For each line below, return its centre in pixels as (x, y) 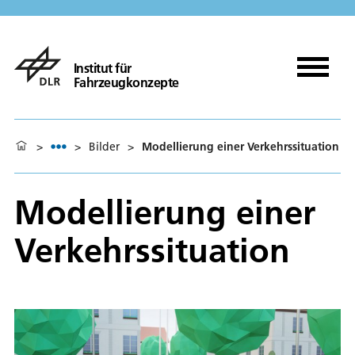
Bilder (104, 146)
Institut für (102, 68)
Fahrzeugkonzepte (126, 82)
